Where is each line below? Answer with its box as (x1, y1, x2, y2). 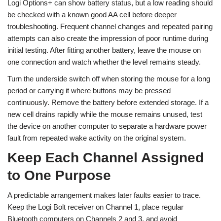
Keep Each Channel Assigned (7, 150, 204, 165)
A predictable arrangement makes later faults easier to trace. (7, 191, 201, 199)
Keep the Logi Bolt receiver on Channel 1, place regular (7, 203, 184, 211)
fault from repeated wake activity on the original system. (7, 134, 186, 142)
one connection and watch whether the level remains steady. (7, 58, 201, 66)
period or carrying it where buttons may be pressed (7, 86, 171, 95)
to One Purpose (7, 168, 111, 183)
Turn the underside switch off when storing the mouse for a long (7, 74, 210, 83)
